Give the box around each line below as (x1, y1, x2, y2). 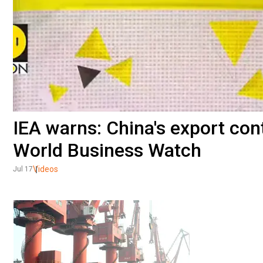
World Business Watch (13, 139, 201, 161)
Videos (33, 164, 58, 174)
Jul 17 (13, 164, 33, 173)
